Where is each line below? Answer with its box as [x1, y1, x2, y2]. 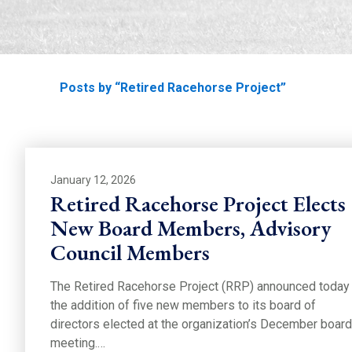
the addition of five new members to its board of [50, 297, 316, 313]
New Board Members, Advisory [50, 213, 332, 242]
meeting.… [50, 335, 105, 350]
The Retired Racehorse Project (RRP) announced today [50, 278, 350, 294]
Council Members [50, 237, 210, 266]
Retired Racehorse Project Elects [50, 189, 346, 218]
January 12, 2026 [50, 174, 136, 186]
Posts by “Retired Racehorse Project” [60, 79, 286, 95]
